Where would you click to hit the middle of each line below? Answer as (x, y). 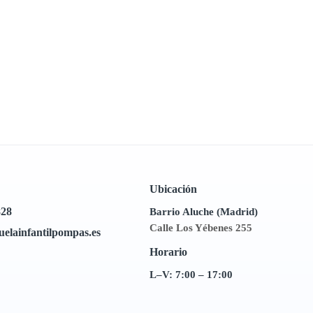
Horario (168, 252)
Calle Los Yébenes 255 (201, 228)
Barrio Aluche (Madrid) (203, 212)
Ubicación (173, 189)
